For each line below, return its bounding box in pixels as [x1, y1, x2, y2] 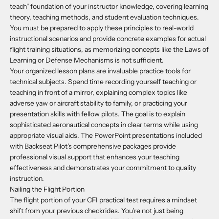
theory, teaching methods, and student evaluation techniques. [10, 12, 199, 22]
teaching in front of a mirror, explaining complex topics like [10, 88, 187, 97]
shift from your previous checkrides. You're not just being [10, 206, 183, 215]
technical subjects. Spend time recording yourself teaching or [10, 77, 197, 86]
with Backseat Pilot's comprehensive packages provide [10, 141, 176, 151]
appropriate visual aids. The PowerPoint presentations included [10, 131, 202, 140]
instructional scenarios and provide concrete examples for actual [10, 34, 206, 43]
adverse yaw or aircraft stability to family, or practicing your [10, 98, 187, 108]
